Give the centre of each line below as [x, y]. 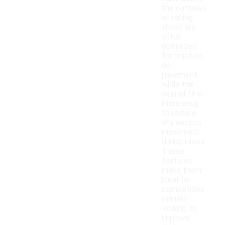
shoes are [179, 27]
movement [181, 132]
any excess [182, 123]
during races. [184, 142]
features [177, 161]
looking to [179, 208]
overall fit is [182, 94]
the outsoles [184, 8]
